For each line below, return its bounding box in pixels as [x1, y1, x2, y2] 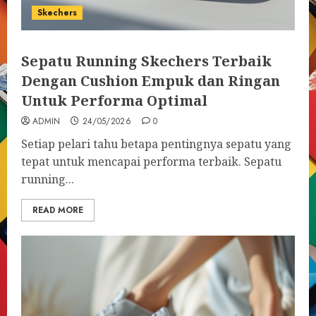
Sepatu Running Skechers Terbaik [21, 51, 272, 71]
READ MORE [32, 204, 83, 217]
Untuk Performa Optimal [21, 91, 207, 110]
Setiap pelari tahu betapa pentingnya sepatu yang [21, 136, 291, 152]
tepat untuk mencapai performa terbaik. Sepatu [21, 154, 281, 169]
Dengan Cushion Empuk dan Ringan [21, 71, 280, 90]
